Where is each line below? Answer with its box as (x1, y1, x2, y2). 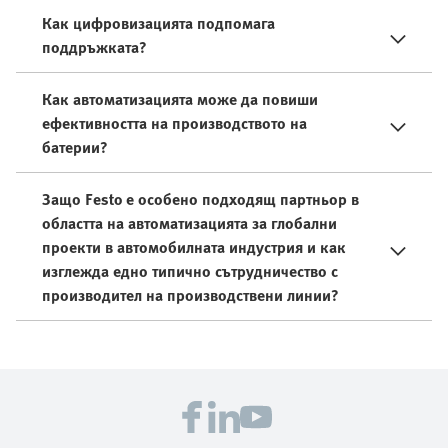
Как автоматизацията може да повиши (42, 87, 318, 112)
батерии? (42, 135, 108, 160)
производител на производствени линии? (42, 283, 339, 308)
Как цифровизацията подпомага (42, 11, 275, 36)
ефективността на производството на (42, 111, 307, 136)
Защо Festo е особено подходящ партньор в (42, 187, 359, 212)
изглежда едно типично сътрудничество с (42, 259, 338, 284)
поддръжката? (42, 35, 147, 60)
